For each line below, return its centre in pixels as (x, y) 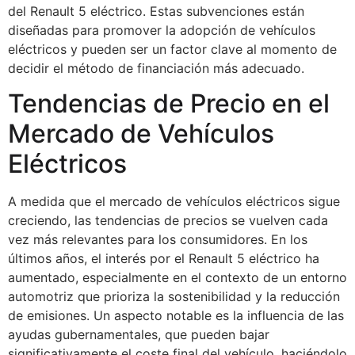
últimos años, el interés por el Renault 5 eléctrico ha (164, 258)
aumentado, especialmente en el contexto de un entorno (177, 277)
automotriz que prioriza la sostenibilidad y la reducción (174, 296)
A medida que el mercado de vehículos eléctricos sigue (174, 201)
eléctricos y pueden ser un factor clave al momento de (172, 49)
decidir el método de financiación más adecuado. (156, 68)
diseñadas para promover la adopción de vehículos (162, 30)
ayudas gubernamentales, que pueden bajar (139, 334)
